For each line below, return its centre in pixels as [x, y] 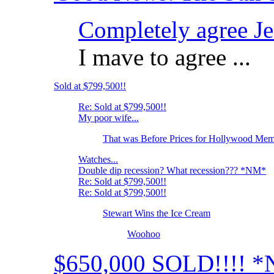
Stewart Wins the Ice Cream [157, 213]
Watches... [98, 160]
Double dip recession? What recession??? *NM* [172, 171]
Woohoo [144, 234]
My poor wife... [109, 118]
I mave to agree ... [165, 57]
